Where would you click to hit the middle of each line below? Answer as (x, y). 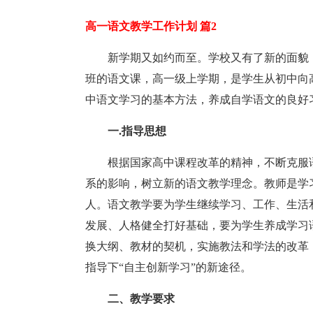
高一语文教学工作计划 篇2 (151, 26)
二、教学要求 (141, 299)
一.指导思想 (137, 131)
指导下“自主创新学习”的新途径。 (168, 267)
